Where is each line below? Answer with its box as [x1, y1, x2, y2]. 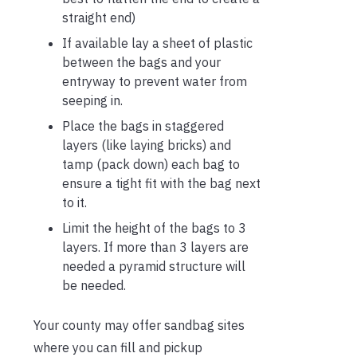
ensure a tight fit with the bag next [62, 175, 261, 192]
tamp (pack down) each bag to [62, 156, 240, 173]
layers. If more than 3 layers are [62, 239, 249, 256]
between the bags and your [62, 54, 221, 71]
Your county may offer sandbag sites [33, 317, 245, 334]
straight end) [62, 10, 135, 26]
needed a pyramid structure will [62, 258, 245, 275]
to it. [62, 194, 87, 211]
